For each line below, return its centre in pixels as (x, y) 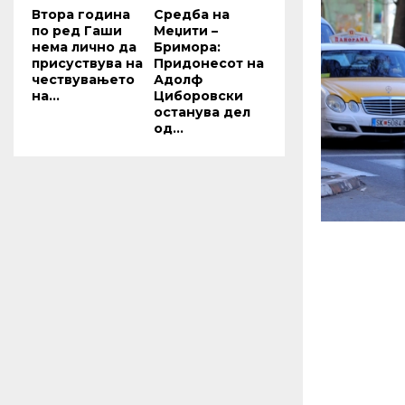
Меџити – (186, 30)
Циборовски (198, 95)
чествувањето (83, 79)
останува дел (202, 112)
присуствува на (87, 63)
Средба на (192, 14)
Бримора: (187, 47)
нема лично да (84, 47)
